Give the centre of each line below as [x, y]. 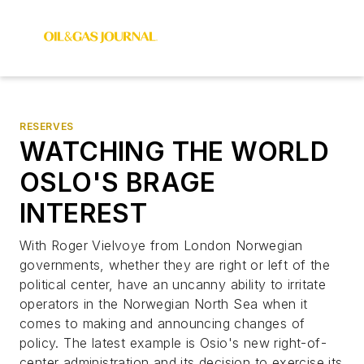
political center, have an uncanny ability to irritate [173, 284]
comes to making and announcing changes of [162, 323]
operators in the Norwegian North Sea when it [164, 304]
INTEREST [84, 213]
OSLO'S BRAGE [118, 182]
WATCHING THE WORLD [175, 152]
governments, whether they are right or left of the [175, 265]
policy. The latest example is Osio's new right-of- [173, 343]
